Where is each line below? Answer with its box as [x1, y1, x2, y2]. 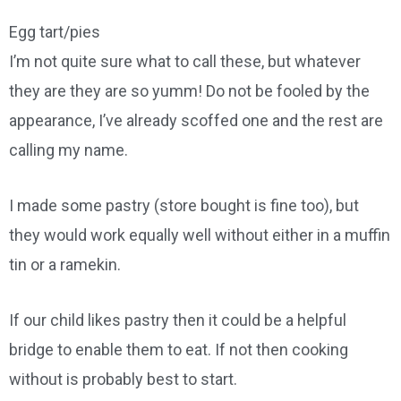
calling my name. [9, 140, 128, 159]
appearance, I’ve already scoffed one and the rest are [9, 110, 383, 130]
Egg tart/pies [9, 21, 100, 41]
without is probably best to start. [9, 369, 237, 388]
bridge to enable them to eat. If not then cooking [9, 339, 348, 359]
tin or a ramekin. [9, 254, 121, 274]
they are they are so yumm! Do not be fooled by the [9, 81, 370, 100]
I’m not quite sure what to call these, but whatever [9, 51, 361, 71]
